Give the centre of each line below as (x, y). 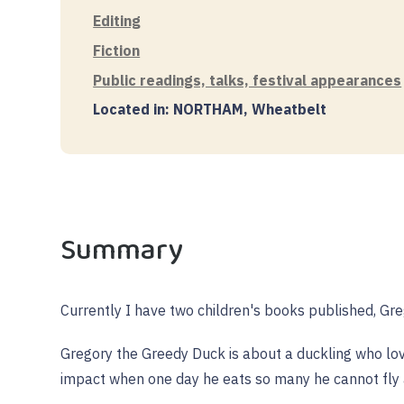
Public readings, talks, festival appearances (248, 80)
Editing (117, 20)
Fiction (117, 50)
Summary (122, 250)
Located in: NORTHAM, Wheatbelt (210, 110)
